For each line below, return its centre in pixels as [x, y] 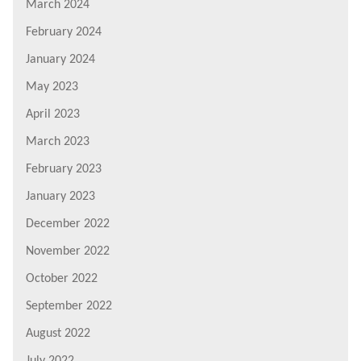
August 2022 [58, 333]
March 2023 [58, 141]
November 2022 [68, 251]
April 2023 [53, 114]
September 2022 [69, 306]
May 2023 [52, 87]
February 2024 [64, 32]
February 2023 [64, 169]
